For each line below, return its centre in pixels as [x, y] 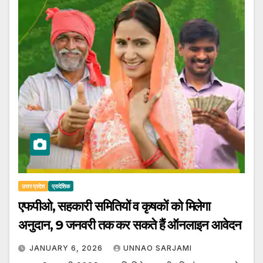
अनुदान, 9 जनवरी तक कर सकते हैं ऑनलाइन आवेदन [130, 225]
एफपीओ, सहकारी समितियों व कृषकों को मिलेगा [114, 206]
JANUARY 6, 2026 [67, 248]
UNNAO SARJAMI [158, 248]
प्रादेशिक [61, 186]
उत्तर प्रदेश [33, 186]
